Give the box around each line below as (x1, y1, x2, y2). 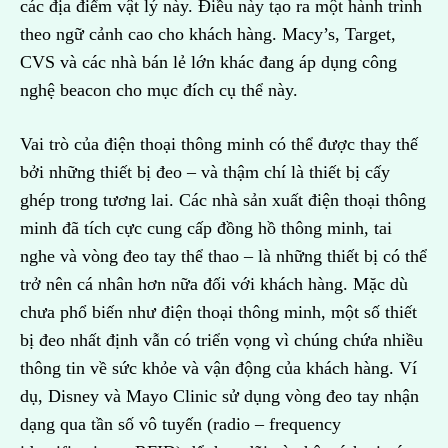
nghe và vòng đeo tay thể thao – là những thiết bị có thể (20, 246, 427, 267)
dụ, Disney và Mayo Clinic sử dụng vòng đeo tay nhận (20, 386, 419, 407)
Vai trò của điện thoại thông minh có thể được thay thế (20, 134, 418, 155)
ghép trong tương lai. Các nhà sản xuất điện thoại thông (20, 190, 426, 211)
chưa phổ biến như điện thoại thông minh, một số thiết (20, 302, 417, 323)
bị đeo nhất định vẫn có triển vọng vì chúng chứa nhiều (20, 330, 423, 351)
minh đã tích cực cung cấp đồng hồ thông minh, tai (20, 218, 392, 239)
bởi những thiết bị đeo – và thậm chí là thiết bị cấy (20, 162, 390, 183)
